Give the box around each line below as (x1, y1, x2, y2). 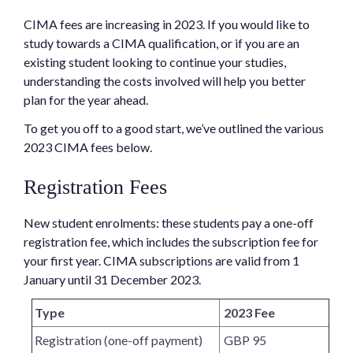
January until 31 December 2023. (24, 272, 201, 288)
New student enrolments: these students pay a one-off (24, 215, 314, 231)
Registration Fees (24, 176, 167, 199)
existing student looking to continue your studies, (24, 54, 286, 70)
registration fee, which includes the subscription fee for (24, 234, 318, 250)
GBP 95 (224, 333, 266, 348)
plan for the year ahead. (24, 92, 148, 108)
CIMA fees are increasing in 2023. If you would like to (24, 17, 310, 32)
